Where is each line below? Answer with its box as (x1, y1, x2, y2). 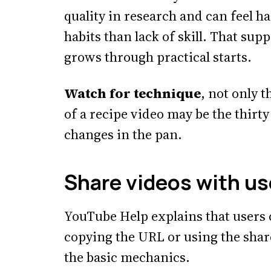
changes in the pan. (64, 125, 182, 143)
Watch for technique (64, 84, 201, 102)
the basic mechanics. (64, 248, 190, 266)
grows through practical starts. (64, 48, 252, 66)
